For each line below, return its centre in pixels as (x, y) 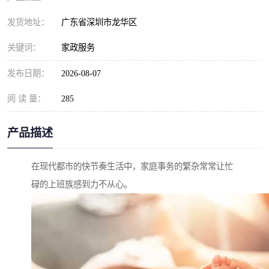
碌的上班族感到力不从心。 (82, 185)
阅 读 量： (26, 98)
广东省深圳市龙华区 (101, 22)
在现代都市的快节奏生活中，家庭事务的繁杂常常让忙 (132, 167)
